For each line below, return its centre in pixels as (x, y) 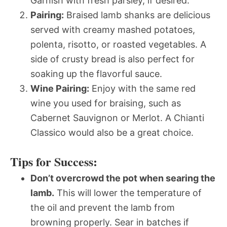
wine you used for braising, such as (106, 103)
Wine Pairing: (60, 88)
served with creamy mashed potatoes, (113, 29)
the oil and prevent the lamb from (103, 207)
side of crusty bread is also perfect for (112, 59)
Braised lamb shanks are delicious (137, 15)
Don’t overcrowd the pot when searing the (123, 178)
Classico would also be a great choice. (112, 132)
